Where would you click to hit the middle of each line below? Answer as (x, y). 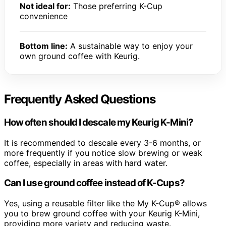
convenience (44, 16)
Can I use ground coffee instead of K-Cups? (94, 183)
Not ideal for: (45, 6)
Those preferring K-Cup (117, 6)
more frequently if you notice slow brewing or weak (103, 153)
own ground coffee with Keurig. (80, 56)
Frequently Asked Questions (80, 99)
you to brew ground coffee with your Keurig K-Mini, (102, 214)
